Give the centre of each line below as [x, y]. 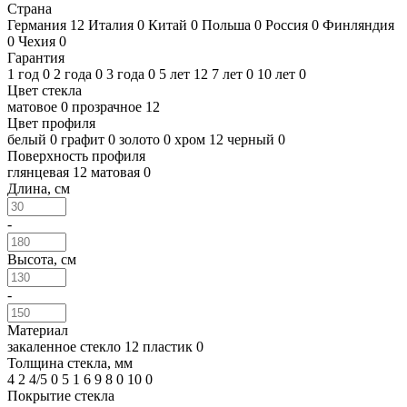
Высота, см [42, 259]
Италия [113, 25]
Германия [39, 25]
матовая [117, 172]
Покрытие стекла [61, 395]
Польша [228, 25]
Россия [288, 25]
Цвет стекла [45, 90]
